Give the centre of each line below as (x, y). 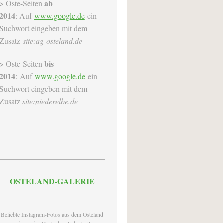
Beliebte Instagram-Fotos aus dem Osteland (52, 214)
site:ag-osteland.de (52, 41)
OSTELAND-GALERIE (52, 181)
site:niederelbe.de (50, 101)
